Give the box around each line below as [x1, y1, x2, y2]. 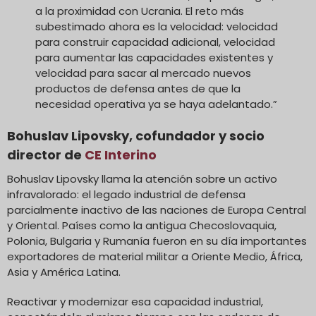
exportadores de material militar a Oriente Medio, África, [7, 248, 303, 264]
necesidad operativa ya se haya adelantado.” [35, 96, 277, 111]
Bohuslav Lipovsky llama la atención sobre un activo [7, 171, 277, 186]
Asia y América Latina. [7, 264, 121, 279]
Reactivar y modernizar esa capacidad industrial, [7, 293, 263, 309]
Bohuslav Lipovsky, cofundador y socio [7, 126, 265, 145]
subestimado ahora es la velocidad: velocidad [35, 18, 278, 34]
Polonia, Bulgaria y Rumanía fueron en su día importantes [7, 233, 307, 248]
